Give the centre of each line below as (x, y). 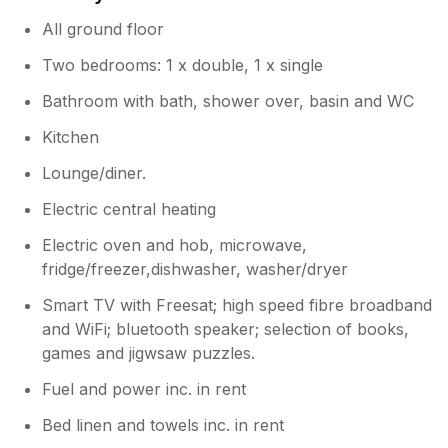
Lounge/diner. (94, 172)
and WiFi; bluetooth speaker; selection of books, (226, 328)
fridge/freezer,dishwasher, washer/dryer (195, 268)
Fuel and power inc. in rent (144, 388)
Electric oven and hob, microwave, (175, 244)
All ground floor (103, 28)
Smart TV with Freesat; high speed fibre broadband (237, 304)
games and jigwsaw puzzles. (149, 352)
